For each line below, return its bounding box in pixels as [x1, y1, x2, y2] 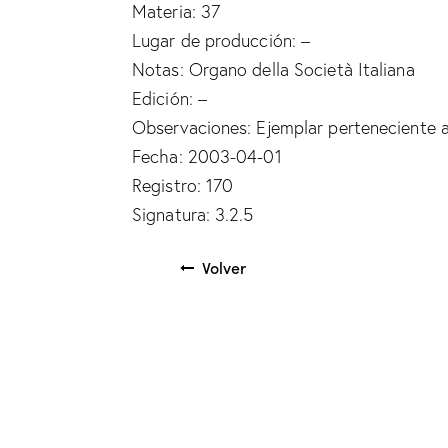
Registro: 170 [132, 173, 234, 197]
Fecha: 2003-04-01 [132, 144, 282, 168]
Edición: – [132, 86, 207, 110]
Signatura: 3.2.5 [132, 202, 254, 226]
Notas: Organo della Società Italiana [132, 57, 415, 81]
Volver [201, 255, 246, 278]
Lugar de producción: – [132, 28, 311, 52]
